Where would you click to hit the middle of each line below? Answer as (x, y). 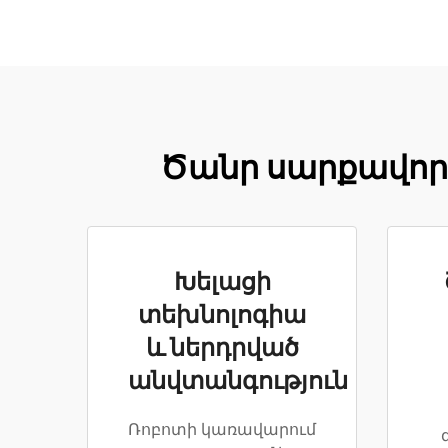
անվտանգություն (238, 382)
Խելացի (222, 283)
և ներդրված (222, 349)
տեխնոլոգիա (222, 316)
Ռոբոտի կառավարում (222, 430)
